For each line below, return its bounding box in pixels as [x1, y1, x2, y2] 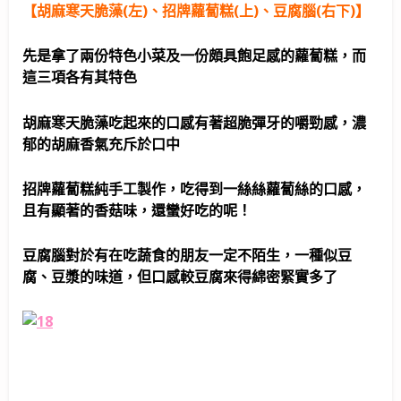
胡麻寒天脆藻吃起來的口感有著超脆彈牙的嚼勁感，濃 [22, 112, 366, 132]
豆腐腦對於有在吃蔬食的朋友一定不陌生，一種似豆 [22, 245, 352, 266]
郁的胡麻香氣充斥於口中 [22, 133, 180, 154]
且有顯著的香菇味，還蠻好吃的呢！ [22, 200, 252, 220]
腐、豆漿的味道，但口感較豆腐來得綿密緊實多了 [22, 267, 337, 287]
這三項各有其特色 [22, 67, 137, 88]
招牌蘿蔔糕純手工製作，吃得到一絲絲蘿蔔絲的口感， [22, 178, 366, 199]
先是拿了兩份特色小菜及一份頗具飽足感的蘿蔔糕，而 [22, 46, 366, 66]
